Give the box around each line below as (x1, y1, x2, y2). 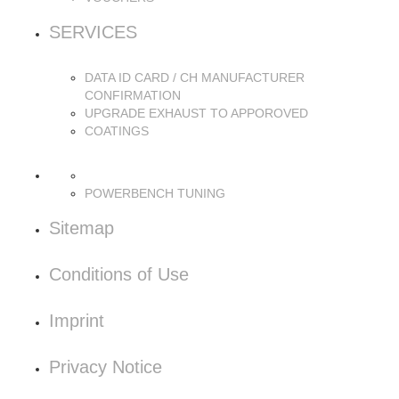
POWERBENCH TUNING (85, 186, 225, 200)
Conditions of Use (49, 265, 189, 284)
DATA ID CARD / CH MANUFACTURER (85, 70, 305, 85)
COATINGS (85, 124, 149, 138)
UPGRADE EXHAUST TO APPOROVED (85, 106, 308, 120)
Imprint (49, 311, 104, 330)
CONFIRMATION (85, 88, 181, 102)
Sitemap (49, 218, 114, 238)
